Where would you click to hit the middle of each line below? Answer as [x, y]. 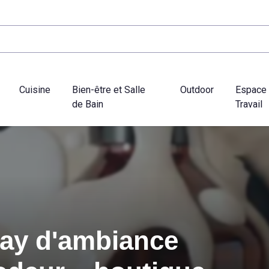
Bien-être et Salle [109, 89]
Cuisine [35, 89]
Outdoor [197, 89]
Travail [249, 104]
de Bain [88, 104]
